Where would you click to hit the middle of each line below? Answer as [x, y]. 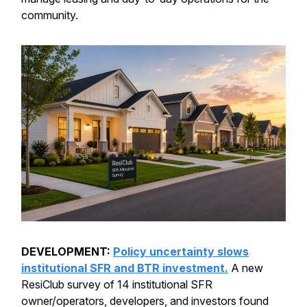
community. [50, 15]
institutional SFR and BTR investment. [125, 268]
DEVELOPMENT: [67, 251]
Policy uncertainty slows [181, 251]
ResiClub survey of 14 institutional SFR [117, 284]
